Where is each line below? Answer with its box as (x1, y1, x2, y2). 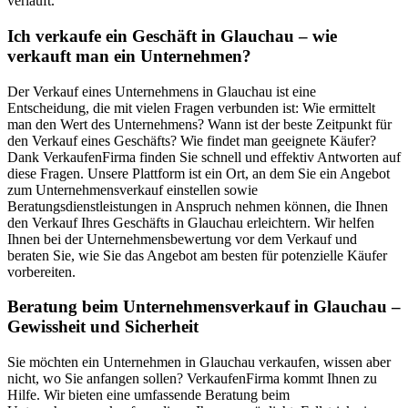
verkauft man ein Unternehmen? (7, 46, 251, 66)
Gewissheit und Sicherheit (7, 317, 199, 337)
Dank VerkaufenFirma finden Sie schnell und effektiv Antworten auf (7, 148, 401, 165)
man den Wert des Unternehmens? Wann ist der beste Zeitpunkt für (7, 116, 392, 132)
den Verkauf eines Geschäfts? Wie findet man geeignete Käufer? (7, 132, 376, 148)
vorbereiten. (7, 263, 76, 280)
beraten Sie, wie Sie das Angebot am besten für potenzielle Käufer (7, 247, 387, 263)
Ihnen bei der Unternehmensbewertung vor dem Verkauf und (7, 230, 357, 247)
